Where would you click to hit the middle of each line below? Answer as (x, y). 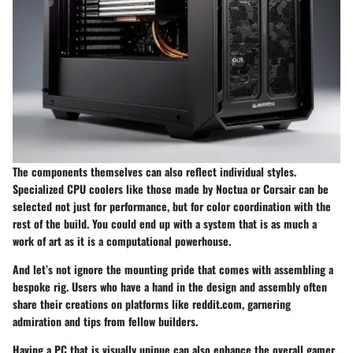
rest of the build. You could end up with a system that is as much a (165, 223)
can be (312, 188)
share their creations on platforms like (102, 303)
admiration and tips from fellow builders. (105, 321)
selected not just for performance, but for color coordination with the (172, 206)
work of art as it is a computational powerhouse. (122, 240)
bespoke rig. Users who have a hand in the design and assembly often (170, 286)
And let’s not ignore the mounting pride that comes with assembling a (173, 269)
